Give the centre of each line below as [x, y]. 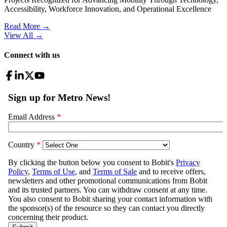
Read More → [27, 26]
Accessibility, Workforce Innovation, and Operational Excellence [108, 9]
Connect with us [32, 55]
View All [18, 35]
